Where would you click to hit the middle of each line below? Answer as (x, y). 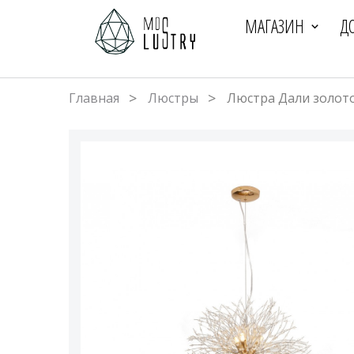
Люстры (173, 98)
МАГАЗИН (274, 26)
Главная (94, 98)
